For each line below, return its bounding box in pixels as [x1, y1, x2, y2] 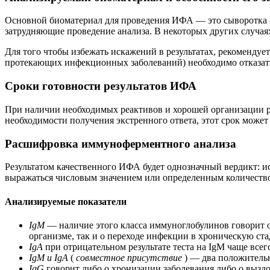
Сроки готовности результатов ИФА [5, 80, 196, 93]
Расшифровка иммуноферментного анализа [5, 137, 236, 150]
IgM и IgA [29, 252, 68, 263]
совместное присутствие [76, 252, 182, 263]
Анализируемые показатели [5, 196, 127, 207]
